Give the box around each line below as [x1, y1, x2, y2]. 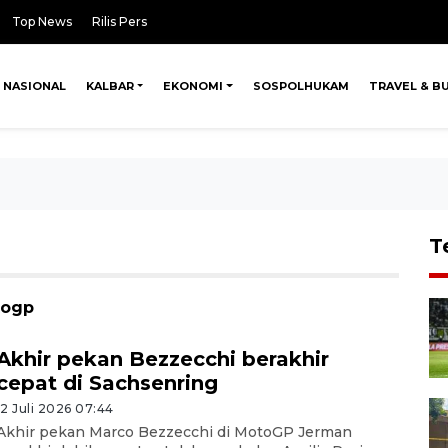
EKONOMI [163, 79, 224, 93]
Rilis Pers [92, 14, 147, 29]
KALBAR [85, 79, 134, 93]
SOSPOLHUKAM [252, 79, 349, 93]
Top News [12, 14, 72, 29]
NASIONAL [2, 79, 66, 93]
